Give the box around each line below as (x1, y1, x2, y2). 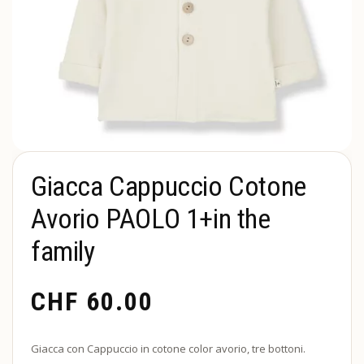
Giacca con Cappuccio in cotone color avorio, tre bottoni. (31, 341, 305, 356)
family (31, 235, 95, 267)
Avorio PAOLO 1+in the (31, 202, 271, 235)
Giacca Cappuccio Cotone (31, 170, 306, 202)
